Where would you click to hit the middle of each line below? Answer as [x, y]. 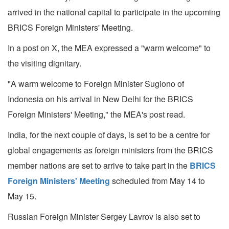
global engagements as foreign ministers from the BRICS [110, 150]
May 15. [22, 196]
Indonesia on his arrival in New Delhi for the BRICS [100, 99]
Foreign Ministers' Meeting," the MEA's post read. [96, 114]
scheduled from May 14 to [157, 181]
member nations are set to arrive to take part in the [98, 166]
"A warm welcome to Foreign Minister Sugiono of [96, 84]
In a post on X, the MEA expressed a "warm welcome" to [109, 48]
